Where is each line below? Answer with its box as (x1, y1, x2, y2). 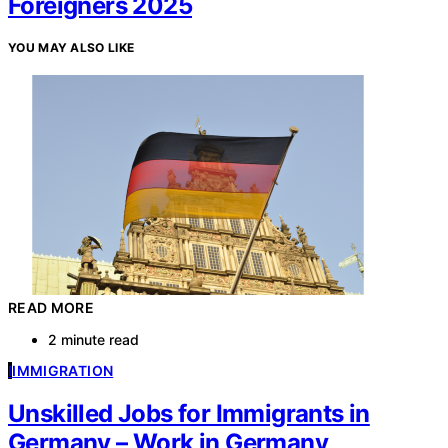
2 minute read (48, 331, 139, 349)
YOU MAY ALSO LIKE (8, 40, 135, 56)
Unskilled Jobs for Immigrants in (8, 399, 370, 429)
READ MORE (8, 299, 95, 317)
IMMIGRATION (12, 362, 114, 380)
